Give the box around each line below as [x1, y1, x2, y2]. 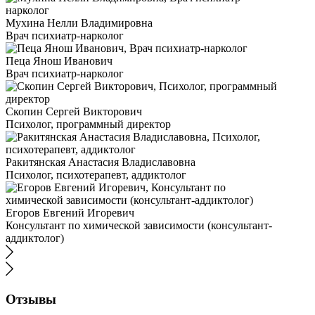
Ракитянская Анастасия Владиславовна [6, 156, 195, 168]
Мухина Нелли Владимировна [6, 17, 153, 29]
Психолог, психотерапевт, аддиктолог [6, 169, 186, 181]
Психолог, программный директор [6, 118, 171, 130]
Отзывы [6, 291, 56, 307]
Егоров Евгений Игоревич [6, 207, 134, 219]
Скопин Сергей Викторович [6, 105, 142, 117]
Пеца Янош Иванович [6, 55, 112, 67]
